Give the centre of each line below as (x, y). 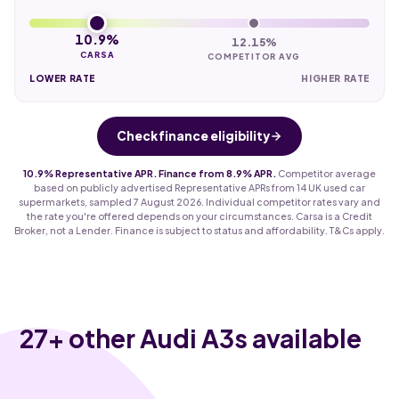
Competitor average (326, 173)
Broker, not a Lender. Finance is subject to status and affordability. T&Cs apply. (199, 230)
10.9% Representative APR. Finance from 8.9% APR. (150, 173)
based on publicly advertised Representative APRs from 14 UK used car (199, 187)
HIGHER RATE (335, 78)
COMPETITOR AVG (254, 56)
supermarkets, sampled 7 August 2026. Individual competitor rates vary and (199, 201)
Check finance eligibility (193, 135)
